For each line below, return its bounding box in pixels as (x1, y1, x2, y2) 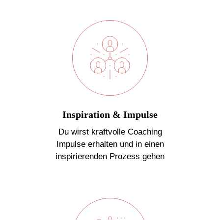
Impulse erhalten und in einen (56, 139, 164, 149)
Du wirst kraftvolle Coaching (58, 127, 162, 137)
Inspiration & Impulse (62, 109, 158, 120)
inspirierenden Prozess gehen (55, 152, 165, 161)
